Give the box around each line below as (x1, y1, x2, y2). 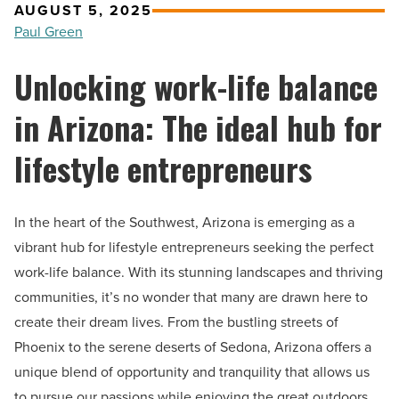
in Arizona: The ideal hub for (14, 103, 382, 151)
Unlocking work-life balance (14, 62, 378, 110)
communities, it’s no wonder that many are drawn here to (14, 287, 368, 308)
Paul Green (14, 21, 83, 43)
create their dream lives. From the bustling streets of (14, 312, 338, 333)
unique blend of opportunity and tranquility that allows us (14, 362, 370, 383)
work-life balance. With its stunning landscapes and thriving (14, 262, 383, 283)
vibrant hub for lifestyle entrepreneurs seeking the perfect (14, 237, 374, 258)
